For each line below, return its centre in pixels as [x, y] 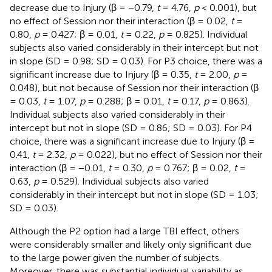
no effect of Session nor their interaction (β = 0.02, [120, 21]
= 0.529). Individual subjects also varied [124, 182]
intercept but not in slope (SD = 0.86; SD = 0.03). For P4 [131, 128]
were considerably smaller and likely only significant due [131, 245]
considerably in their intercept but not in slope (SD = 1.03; [134, 195]
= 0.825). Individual [206, 35]
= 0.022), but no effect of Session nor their [169, 155]
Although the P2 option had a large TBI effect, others [124, 231]
